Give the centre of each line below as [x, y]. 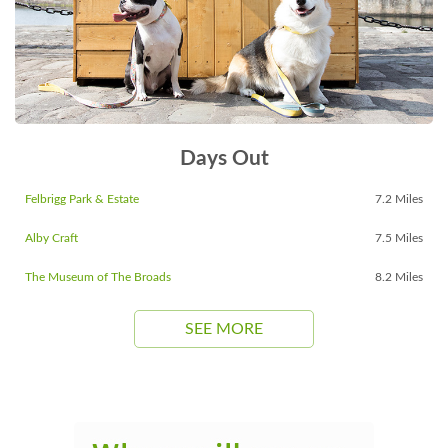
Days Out [224, 158]
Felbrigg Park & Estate [82, 199]
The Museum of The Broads [98, 277]
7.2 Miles [399, 199]
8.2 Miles [399, 277]
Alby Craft [51, 238]
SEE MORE [224, 328]
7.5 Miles [399, 238]
